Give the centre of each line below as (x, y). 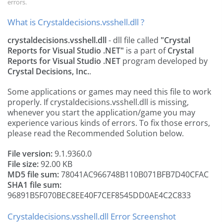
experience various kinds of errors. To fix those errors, (109, 123)
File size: (23, 164)
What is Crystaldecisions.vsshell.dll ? (76, 22)
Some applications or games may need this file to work (109, 92)
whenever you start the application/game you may (101, 112)
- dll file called (134, 40)
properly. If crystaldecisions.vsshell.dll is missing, (98, 102)
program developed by (164, 61)
